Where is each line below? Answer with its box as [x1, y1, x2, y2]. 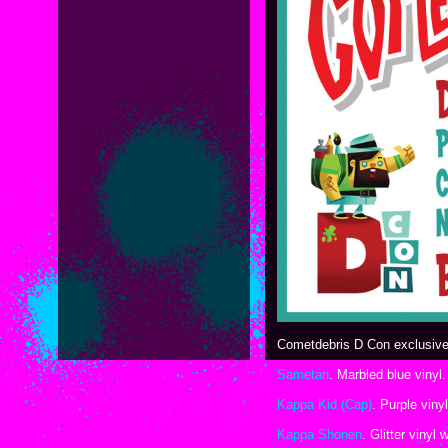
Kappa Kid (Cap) [277, 397, 372, 412]
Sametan [277, 367, 329, 382]
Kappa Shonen [277, 427, 362, 442]
